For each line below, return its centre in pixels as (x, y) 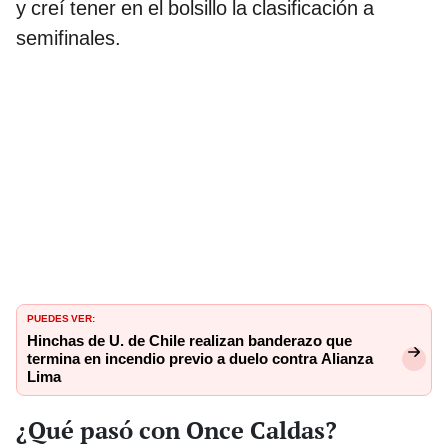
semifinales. (68, 38)
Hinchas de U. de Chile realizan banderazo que (189, 341)
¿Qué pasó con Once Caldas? (176, 429)
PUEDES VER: (61, 317)
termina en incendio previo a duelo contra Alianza (200, 359)
